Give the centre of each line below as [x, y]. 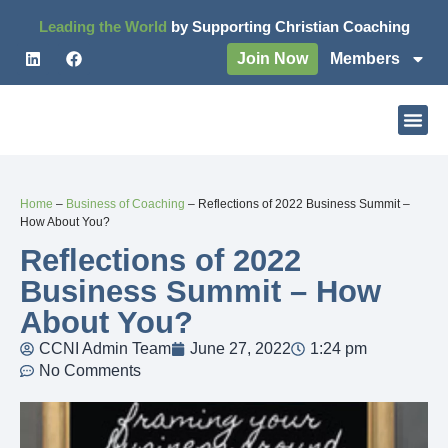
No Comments [90, 371]
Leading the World [104, 26]
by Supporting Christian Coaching [290, 26]
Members [365, 58]
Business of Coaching [125, 204]
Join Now [272, 58]
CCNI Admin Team [105, 349]
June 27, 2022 [240, 349]
